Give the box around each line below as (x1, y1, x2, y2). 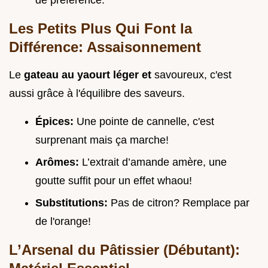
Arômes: (35, 156, 82, 168)
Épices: (35, 115, 77, 128)
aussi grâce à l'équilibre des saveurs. (9, 87, 185, 100)
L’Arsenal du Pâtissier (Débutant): (9, 241, 240, 258)
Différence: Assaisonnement (9, 39, 201, 56)
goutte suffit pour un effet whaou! (35, 174, 192, 187)
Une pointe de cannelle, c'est (77, 115, 214, 128)
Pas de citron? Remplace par (111, 196, 249, 209)
